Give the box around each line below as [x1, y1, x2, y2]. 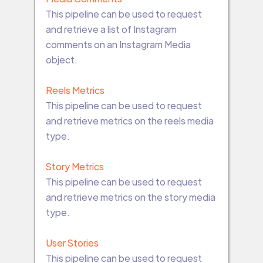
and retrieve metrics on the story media [45, 190, 215, 203]
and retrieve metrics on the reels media [45, 114, 214, 127]
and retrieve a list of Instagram [45, 22, 177, 35]
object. [45, 53, 77, 66]
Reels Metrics [45, 83, 104, 96]
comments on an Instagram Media [45, 38, 191, 50]
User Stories [45, 236, 99, 249]
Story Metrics [45, 160, 104, 173]
